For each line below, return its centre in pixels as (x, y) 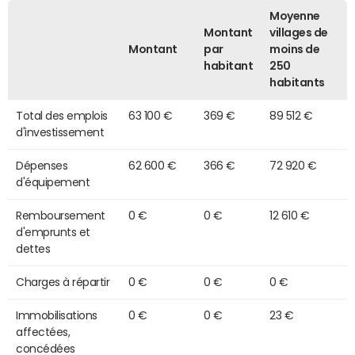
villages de (299, 32)
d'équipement (53, 182)
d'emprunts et (53, 232)
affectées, (43, 332)
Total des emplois (62, 115)
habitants (297, 82)
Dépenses (42, 165)
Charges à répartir (63, 282)
